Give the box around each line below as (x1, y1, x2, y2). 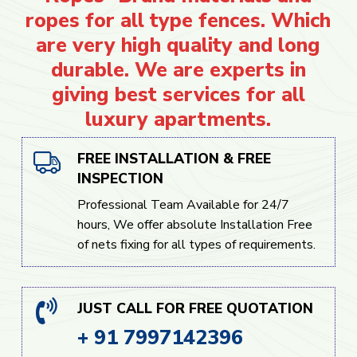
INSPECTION (76, 169, 163, 189)
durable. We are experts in (50, 56, 306, 84)
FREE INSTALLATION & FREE (76, 149, 271, 169)
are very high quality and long (36, 31, 321, 60)
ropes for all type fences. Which (25, 6, 331, 35)
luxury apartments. (85, 105, 272, 134)
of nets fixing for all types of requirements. (76, 236, 316, 254)
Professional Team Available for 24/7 (76, 196, 289, 214)
